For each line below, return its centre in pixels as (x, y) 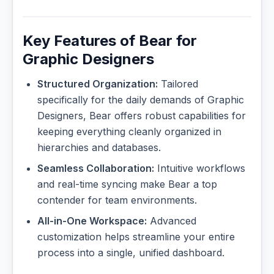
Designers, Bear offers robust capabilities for (142, 116)
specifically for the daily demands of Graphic (141, 100)
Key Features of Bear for (110, 41)
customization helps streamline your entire (136, 237)
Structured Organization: (98, 84)
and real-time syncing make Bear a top (127, 184)
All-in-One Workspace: (92, 221)
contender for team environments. (117, 200)
